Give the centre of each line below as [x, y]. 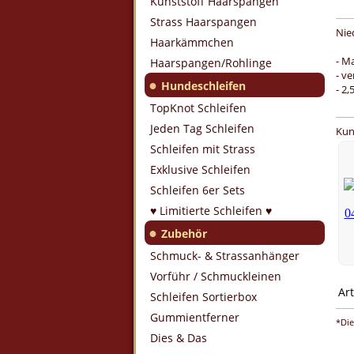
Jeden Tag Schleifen [202, 128]
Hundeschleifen [203, 86]
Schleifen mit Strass [203, 149]
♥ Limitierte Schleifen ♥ [211, 211]
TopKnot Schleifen [198, 108]
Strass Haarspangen [203, 22]
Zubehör [184, 233]
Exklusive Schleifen [200, 169]
